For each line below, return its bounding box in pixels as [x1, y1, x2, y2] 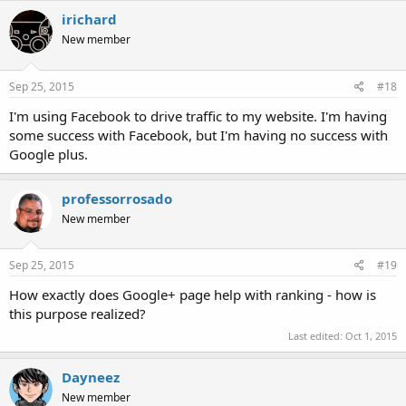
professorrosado [62, 188, 172, 208]
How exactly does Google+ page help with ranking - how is [9, 285, 376, 304]
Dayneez [62, 367, 120, 386]
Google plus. [9, 144, 88, 163]
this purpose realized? [9, 304, 146, 324]
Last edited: [288, 328, 345, 343]
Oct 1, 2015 [345, 328, 397, 343]
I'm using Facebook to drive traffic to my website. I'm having [9, 106, 387, 125]
